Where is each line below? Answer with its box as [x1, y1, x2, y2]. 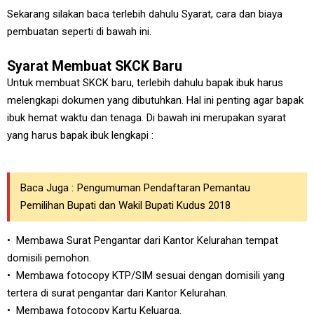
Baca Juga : [20, 182, 74, 194]
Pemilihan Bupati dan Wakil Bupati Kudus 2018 [20, 199, 231, 212]
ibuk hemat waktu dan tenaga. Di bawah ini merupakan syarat [7, 111, 286, 124]
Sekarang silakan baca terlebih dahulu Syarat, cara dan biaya [7, 8, 282, 20]
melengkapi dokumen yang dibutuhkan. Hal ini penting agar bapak [7, 94, 303, 107]
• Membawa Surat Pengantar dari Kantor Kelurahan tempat [7, 234, 278, 247]
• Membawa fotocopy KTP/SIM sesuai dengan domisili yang [7, 269, 285, 282]
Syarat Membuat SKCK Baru [7, 58, 182, 74]
